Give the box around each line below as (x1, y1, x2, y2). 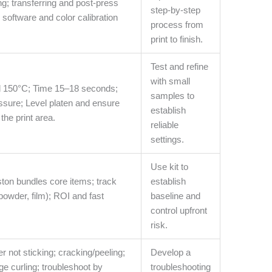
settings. (151, 134, 185, 145)
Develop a (151, 247, 191, 258)
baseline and (151, 191, 201, 202)
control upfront (151, 205, 208, 216)
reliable (151, 120, 179, 131)
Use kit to (151, 161, 189, 172)
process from (151, 19, 204, 30)
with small (151, 76, 191, 87)
